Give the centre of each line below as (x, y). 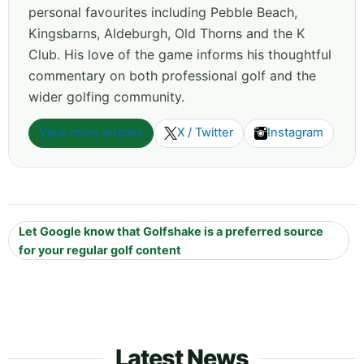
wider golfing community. (106, 96)
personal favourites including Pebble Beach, (163, 12)
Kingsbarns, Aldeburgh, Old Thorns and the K (167, 33)
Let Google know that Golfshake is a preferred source (171, 231)
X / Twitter (205, 133)
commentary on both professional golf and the (172, 75)
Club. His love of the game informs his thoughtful (180, 54)
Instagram (295, 133)
